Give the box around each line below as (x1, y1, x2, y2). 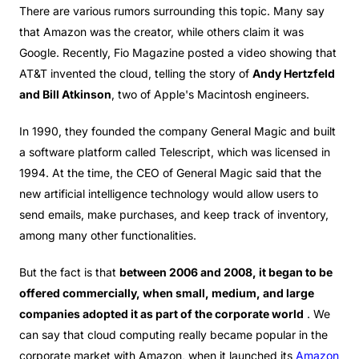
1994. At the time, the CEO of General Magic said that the (19, 166, 321, 179)
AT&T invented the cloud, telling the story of (19, 67, 252, 80)
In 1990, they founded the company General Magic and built (19, 124, 336, 138)
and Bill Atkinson (19, 87, 111, 101)
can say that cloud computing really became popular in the (19, 328, 328, 341)
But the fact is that (19, 265, 119, 279)
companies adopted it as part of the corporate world (19, 307, 304, 321)
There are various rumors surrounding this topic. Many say (19, 4, 325, 18)
